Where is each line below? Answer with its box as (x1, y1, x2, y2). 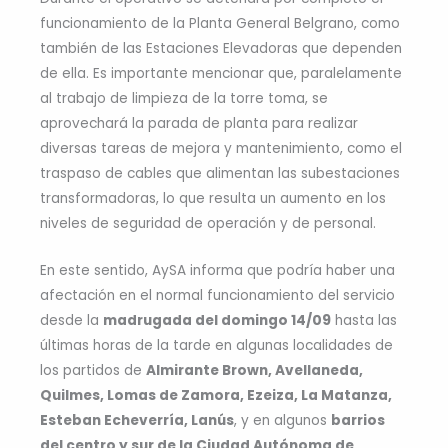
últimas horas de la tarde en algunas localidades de (40, 335, 393, 355)
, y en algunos (234, 410, 331, 430)
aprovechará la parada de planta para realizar (40, 113, 358, 133)
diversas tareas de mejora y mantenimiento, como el (40, 138, 402, 158)
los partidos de (40, 360, 146, 380)
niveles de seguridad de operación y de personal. (40, 213, 376, 233)
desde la (40, 310, 103, 330)
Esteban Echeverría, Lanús (40, 410, 234, 430)
